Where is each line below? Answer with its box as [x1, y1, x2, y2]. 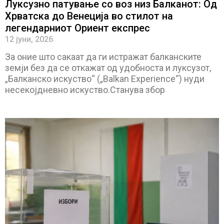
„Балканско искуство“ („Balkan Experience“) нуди [5, 73, 204, 84]
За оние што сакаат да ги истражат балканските [5, 51, 201, 62]
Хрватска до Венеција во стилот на [5, 10, 173, 22]
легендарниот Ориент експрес [5, 22, 150, 34]
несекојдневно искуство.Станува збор [5, 84, 165, 95]
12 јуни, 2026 [5, 34, 53, 44]
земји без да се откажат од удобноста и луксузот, [5, 62, 211, 73]
